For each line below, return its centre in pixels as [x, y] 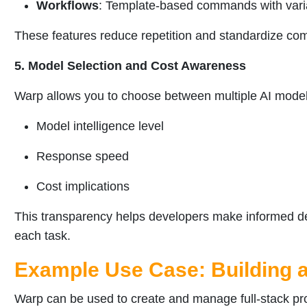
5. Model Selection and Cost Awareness [130, 66]
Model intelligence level [100, 126]
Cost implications [83, 187]
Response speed [83, 157]
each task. [42, 236]
